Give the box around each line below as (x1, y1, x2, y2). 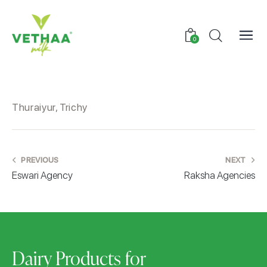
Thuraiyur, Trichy (12, 101, 88, 114)
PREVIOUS (21, 156, 59, 165)
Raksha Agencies (184, 169, 255, 182)
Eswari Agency (12, 169, 73, 182)
